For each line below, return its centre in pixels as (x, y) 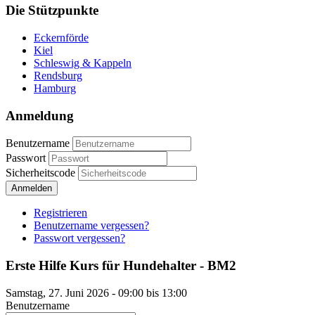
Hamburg (55, 88)
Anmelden (32, 188)
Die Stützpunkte (52, 11)
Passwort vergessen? (79, 238)
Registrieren (60, 213)
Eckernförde (61, 37)
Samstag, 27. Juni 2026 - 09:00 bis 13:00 (96, 292)
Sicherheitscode (42, 173)
